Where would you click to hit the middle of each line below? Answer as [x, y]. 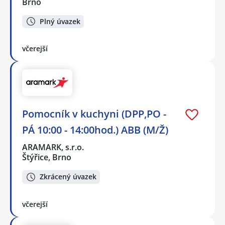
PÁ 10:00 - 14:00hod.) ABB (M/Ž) [95, 130]
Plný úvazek [60, 21]
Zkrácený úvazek [68, 177]
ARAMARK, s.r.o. [53, 147]
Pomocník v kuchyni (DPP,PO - [94, 114]
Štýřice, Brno [47, 157]
